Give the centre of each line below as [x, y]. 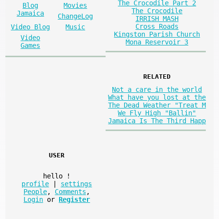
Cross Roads [157, 27]
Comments [71, 191]
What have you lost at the [157, 97]
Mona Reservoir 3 [157, 42]
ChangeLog [76, 16]
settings [77, 184]
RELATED [157, 77]
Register [75, 199]
